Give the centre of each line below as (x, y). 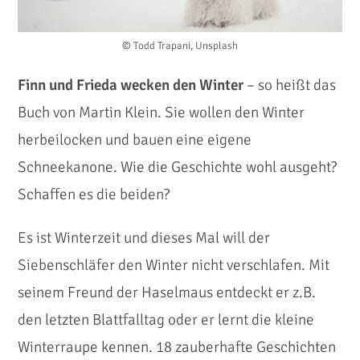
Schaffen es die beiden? (94, 195)
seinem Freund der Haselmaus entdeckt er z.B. (167, 293)
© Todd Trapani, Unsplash (180, 46)
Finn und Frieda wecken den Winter (131, 86)
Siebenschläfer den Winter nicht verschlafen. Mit (174, 266)
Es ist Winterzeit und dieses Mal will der (144, 238)
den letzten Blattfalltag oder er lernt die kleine (166, 320)
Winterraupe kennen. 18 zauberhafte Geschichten (177, 348)
